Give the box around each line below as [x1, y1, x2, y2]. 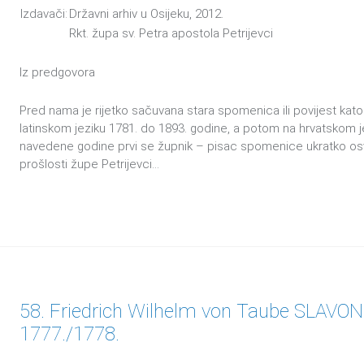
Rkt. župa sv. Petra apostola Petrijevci [69, 26, 273, 41]
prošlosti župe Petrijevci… [19, 157, 159, 171]
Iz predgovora [19, 65, 95, 80]
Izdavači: [20, 6, 67, 21]
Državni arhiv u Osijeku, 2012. [69, 6, 223, 21]
